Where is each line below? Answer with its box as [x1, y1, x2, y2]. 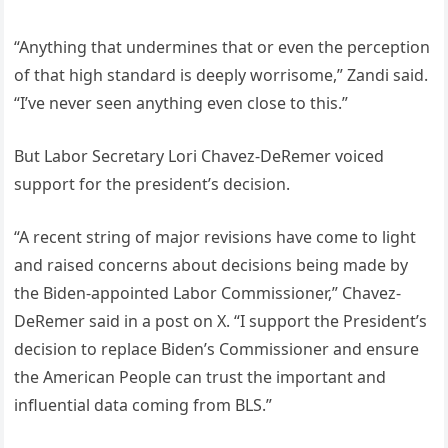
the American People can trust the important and [14, 365, 387, 388]
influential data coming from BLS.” [14, 393, 273, 416]
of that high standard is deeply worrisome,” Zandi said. [14, 63, 429, 86]
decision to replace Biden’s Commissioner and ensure [14, 337, 420, 360]
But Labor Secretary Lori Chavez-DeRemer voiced [14, 144, 385, 167]
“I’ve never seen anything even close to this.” [14, 91, 349, 114]
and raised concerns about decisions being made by [14, 253, 409, 276]
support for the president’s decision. [14, 172, 291, 195]
